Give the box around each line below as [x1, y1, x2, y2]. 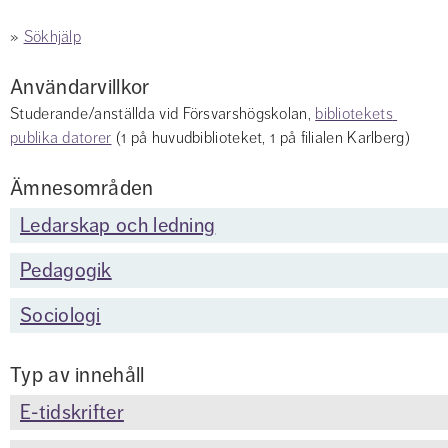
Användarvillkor [10, 74, 150, 100]
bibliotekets [315, 104, 393, 124]
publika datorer [10, 128, 112, 148]
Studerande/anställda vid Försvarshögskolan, [10, 104, 316, 124]
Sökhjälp [23, 27, 82, 47]
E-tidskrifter [20, 400, 124, 425]
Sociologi [20, 303, 101, 328]
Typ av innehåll [10, 362, 145, 388]
